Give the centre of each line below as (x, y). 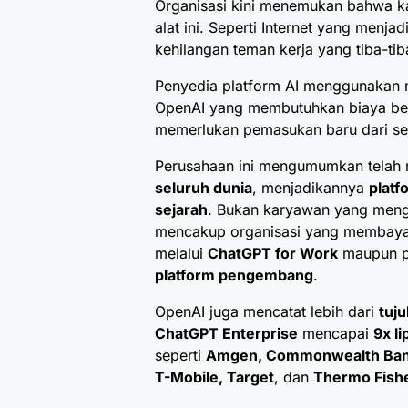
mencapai (336, 334)
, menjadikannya (311, 188)
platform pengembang (234, 275)
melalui (181, 254)
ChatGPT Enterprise (226, 334)
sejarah (181, 210)
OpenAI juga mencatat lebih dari (267, 312)
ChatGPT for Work (273, 254)
